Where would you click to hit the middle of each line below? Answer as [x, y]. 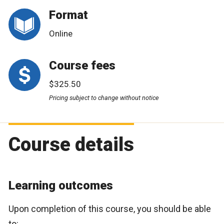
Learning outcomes [61, 186]
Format [68, 15]
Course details [71, 145]
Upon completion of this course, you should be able [110, 209]
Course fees [82, 65]
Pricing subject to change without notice [104, 97]
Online [61, 33]
